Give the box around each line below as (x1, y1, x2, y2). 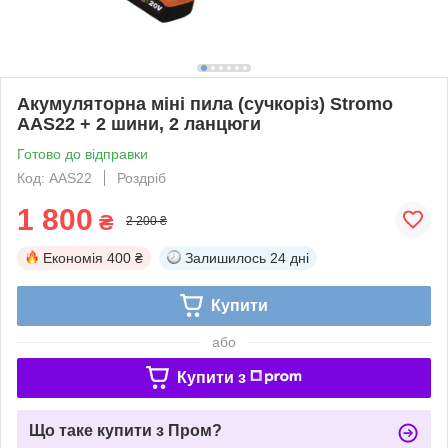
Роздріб (117, 169, 166, 186)
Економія (43, 249, 103, 266)
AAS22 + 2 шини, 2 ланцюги (17, 113, 261, 134)
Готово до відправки (17, 145, 148, 162)
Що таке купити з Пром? (29, 421, 222, 439)
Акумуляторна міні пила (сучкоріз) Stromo (17, 93, 393, 114)
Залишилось (185, 249, 266, 266)
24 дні (270, 249, 309, 266)
